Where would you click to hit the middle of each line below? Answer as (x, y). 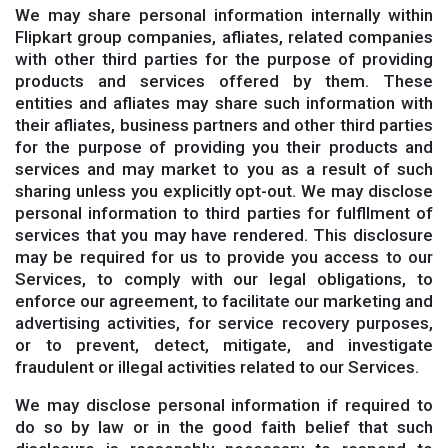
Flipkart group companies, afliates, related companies (224, 37)
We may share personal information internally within (224, 15)
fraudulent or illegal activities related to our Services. (217, 367)
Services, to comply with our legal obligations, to (224, 279)
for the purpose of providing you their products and (224, 147)
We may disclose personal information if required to (224, 405)
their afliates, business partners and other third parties (224, 125)
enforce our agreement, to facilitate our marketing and (224, 301)
